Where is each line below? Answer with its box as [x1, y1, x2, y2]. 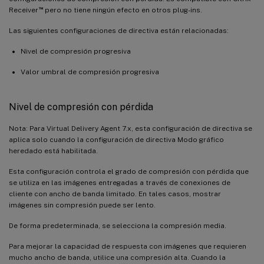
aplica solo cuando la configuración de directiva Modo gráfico [9, 135, 224, 144]
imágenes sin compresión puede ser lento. [9, 200, 156, 209]
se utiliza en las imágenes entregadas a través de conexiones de [9, 178, 230, 187]
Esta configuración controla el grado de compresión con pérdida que [9, 167, 249, 176]
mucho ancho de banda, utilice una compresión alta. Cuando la [9, 253, 226, 262]
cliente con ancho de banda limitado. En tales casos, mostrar [9, 189, 221, 198]
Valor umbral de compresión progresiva [21, 67, 159, 76]
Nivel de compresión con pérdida [9, 101, 153, 113]
